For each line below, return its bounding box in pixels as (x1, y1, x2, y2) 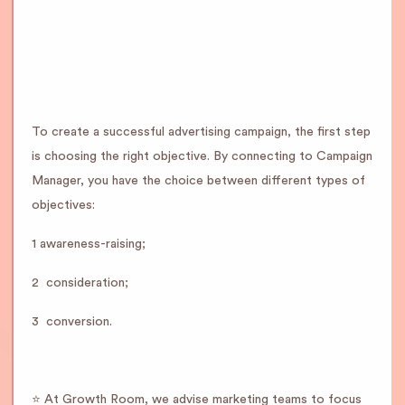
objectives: (32, 199, 95, 212)
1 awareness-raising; (32, 238, 146, 250)
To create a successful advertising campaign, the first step (32, 126, 371, 138)
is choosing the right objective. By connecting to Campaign (32, 150, 372, 163)
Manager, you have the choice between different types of (32, 174, 365, 187)
